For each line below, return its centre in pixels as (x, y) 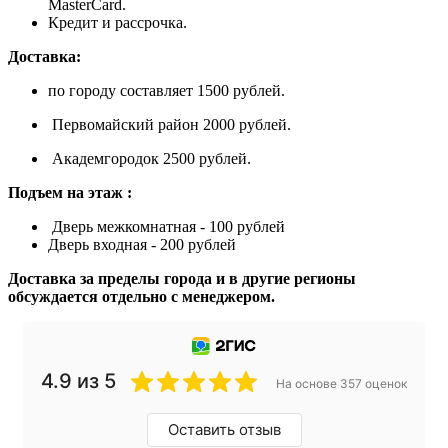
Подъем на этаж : (70, 193)
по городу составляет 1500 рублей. (166, 91)
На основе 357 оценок (341, 384)
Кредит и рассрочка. (117, 23)
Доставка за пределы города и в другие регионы (182, 279)
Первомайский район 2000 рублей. (169, 125)
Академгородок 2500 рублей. (149, 159)
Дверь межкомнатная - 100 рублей (166, 227)
